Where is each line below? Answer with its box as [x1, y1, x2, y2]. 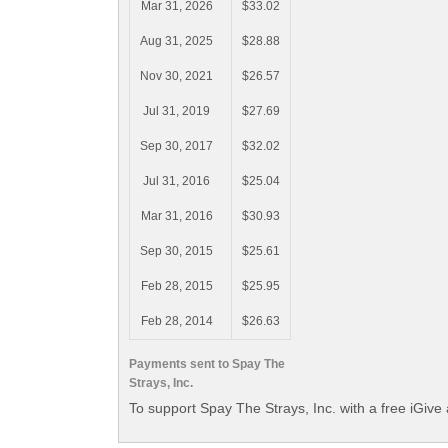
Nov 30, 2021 [140, 69, 213, 84]
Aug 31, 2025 [140, 34, 213, 49]
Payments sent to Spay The [129, 356, 285, 371]
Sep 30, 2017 [140, 139, 213, 154]
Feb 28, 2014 [140, 314, 213, 329]
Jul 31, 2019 [143, 104, 210, 119]
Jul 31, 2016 [143, 174, 210, 189]
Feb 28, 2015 [140, 279, 213, 294]
